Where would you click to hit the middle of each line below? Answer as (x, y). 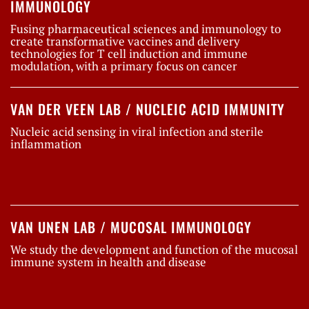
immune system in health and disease (108, 262)
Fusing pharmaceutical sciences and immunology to (146, 29)
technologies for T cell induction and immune (129, 54)
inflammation (46, 144)
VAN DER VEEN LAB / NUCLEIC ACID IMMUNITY (148, 109)
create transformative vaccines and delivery (125, 41)
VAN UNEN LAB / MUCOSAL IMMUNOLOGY (131, 227)
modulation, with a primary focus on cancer (124, 66)
